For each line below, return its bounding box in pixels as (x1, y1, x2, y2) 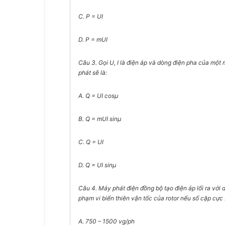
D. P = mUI (78, 36, 107, 43)
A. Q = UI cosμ (78, 92, 118, 99)
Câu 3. (78, 59, 98, 66)
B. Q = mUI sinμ (78, 115, 121, 123)
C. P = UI (78, 13, 103, 20)
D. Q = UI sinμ (78, 161, 116, 169)
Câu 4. (78, 184, 98, 192)
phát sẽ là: (78, 69, 107, 76)
